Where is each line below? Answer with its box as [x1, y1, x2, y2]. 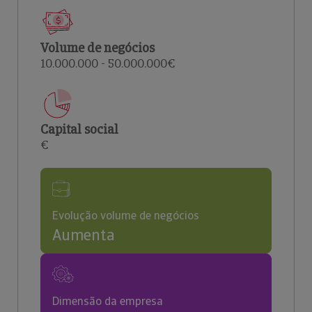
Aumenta [52, 225, 115, 245]
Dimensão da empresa [52, 294, 163, 309]
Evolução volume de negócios [52, 208, 199, 223]
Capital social [40, 121, 118, 137]
